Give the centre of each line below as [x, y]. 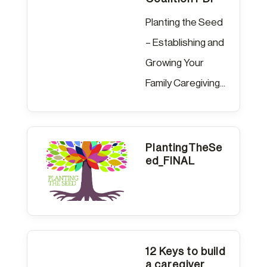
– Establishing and [184, 42]
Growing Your [174, 63]
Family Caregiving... [185, 83]
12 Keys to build [185, 251]
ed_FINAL [170, 161]
